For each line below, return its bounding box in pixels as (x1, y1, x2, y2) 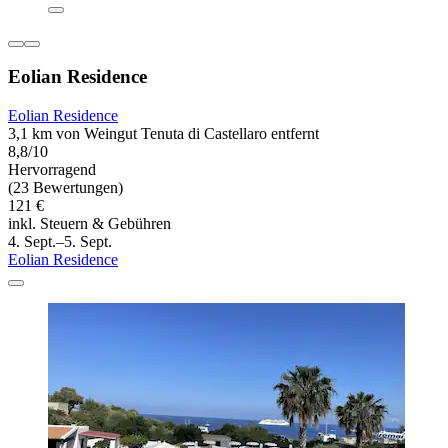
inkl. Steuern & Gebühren (8, 215, 171, 233)
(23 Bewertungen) (8, 179, 123, 197)
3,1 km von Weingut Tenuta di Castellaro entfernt (8, 125, 319, 143)
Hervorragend (8, 161, 96, 179)
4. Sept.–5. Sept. (8, 233, 112, 251)
